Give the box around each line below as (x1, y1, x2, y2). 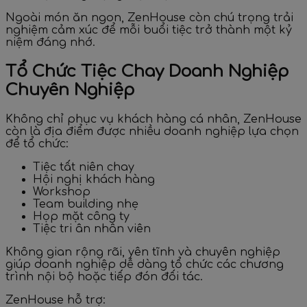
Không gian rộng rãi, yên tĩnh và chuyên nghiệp (5, 246, 280, 259)
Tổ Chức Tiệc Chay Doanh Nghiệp (5, 62, 288, 82)
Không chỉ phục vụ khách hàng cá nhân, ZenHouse (5, 113, 302, 126)
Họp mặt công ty (33, 210, 130, 223)
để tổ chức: (5, 138, 69, 151)
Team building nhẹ (33, 198, 138, 211)
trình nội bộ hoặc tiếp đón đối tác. (5, 271, 203, 284)
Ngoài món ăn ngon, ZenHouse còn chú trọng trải (5, 12, 293, 25)
